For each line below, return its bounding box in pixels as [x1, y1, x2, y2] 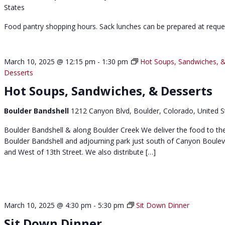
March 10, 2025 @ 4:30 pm [4, 200, 92, 210]
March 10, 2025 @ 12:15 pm [4, 57, 96, 66]
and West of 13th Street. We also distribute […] [4, 147, 156, 157]
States [4, 3, 25, 12]
